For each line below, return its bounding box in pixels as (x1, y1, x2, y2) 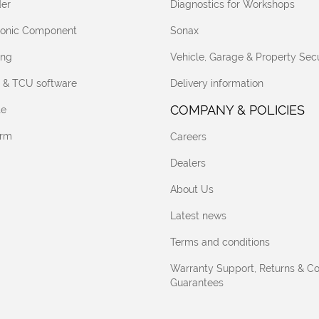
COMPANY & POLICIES (170, 102, 305, 117)
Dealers (170, 157, 206, 169)
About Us (170, 183, 214, 195)
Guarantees (170, 276, 224, 288)
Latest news (170, 209, 226, 221)
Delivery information (170, 77, 263, 89)
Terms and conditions (170, 236, 270, 248)
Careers (170, 130, 206, 142)
